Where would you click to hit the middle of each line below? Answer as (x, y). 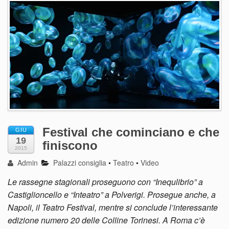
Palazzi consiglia (80, 163)
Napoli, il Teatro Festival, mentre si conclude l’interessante (113, 208)
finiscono (70, 146)
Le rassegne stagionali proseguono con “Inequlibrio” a (105, 182)
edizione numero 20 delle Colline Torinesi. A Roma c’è (106, 220)
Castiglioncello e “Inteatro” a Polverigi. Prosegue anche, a (112, 195)
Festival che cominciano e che (131, 132)
